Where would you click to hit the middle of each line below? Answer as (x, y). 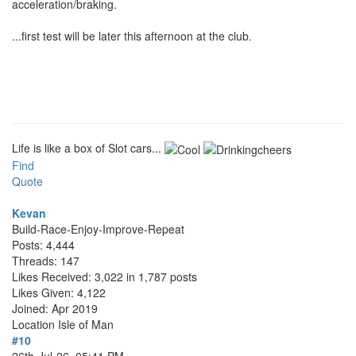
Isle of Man (86, 324)
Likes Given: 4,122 (59, 292)
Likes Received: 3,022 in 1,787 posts (104, 276)
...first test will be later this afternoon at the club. (132, 35)
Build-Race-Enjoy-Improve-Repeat (98, 228)
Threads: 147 (46, 260)
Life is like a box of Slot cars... (88, 147)
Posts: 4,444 (43, 244)
